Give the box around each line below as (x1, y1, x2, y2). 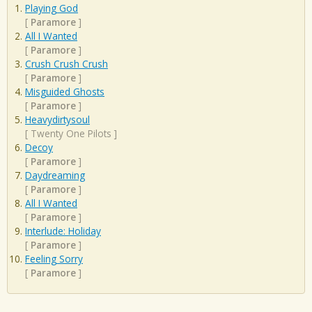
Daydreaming (25, 169, 85, 182)
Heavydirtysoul (25, 113, 90, 127)
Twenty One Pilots (31, 127, 111, 141)
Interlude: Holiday (25, 224, 101, 238)
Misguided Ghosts (25, 85, 104, 99)
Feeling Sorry (25, 252, 83, 266)
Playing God (25, 1, 78, 15)
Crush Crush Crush (25, 57, 108, 71)
